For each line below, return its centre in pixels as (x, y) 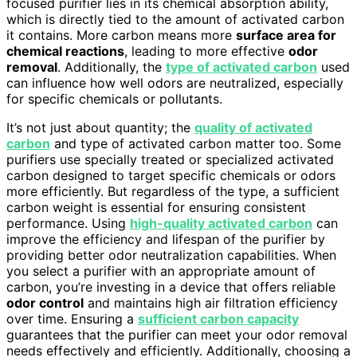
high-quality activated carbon (221, 223)
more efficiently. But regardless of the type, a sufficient (173, 191)
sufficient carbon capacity (218, 318)
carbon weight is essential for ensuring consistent (156, 207)
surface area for (286, 35)
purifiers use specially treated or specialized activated (170, 159)
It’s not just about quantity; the (100, 127)
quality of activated (253, 127)
